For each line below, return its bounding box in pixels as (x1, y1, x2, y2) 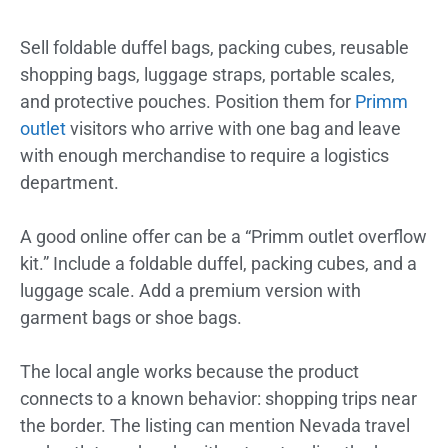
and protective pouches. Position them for (20, 90, 355, 112)
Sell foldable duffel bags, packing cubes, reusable (20, 36, 409, 58)
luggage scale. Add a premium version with (20, 279, 361, 301)
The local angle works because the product (20, 360, 359, 382)
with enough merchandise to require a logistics (20, 144, 389, 166)
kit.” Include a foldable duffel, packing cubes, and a (20, 252, 417, 274)
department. (20, 171, 119, 193)
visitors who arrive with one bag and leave (66, 117, 401, 139)
